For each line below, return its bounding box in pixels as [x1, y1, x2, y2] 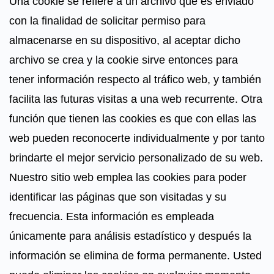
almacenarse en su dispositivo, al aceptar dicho [9, 34, 240, 46]
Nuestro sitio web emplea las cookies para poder [9, 171, 246, 183]
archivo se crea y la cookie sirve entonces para [9, 54, 238, 66]
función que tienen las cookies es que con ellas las [9, 113, 256, 125]
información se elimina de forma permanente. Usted [9, 250, 262, 262]
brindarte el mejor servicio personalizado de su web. [9, 152, 263, 164]
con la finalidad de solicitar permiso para [9, 15, 206, 27]
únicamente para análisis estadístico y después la [9, 230, 251, 242]
